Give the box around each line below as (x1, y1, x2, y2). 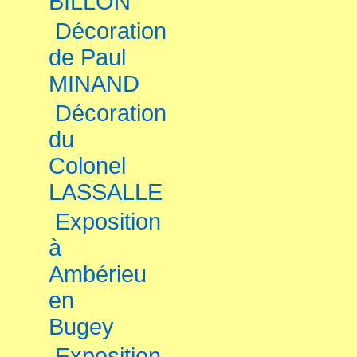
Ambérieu (49, 261, 147, 287)
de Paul (49, 45, 126, 70)
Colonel (49, 153, 126, 178)
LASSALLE (49, 179, 163, 205)
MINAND (49, 71, 139, 96)
